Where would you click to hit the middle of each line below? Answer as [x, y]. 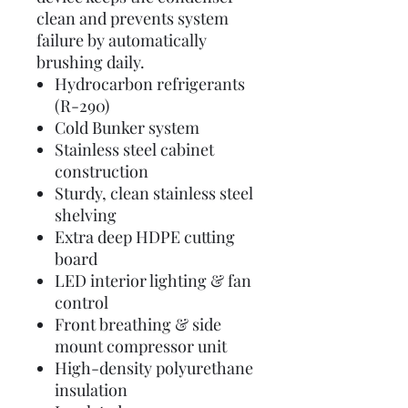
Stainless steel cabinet [134, 149]
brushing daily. [91, 62]
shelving [86, 215]
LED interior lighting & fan [153, 280]
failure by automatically [122, 40]
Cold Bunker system [127, 127]
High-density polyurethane [154, 368]
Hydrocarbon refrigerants [150, 84]
